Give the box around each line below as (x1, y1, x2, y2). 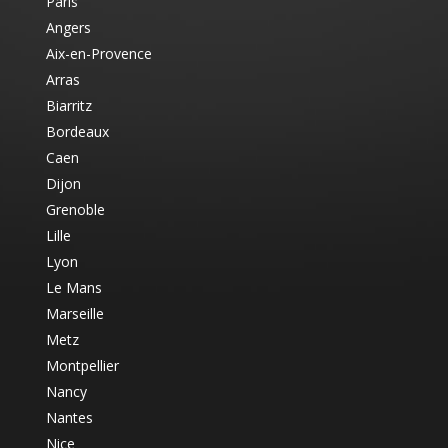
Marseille (45, 303, 104, 323)
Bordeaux (45, 121, 109, 141)
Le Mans (45, 277, 102, 297)
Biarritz (45, 95, 92, 115)
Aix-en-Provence (45, 43, 152, 63)
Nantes (45, 407, 93, 427)
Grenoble (45, 199, 105, 219)
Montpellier (45, 355, 119, 375)
